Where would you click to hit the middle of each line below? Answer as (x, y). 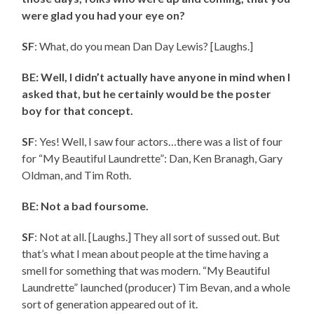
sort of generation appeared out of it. (110, 304)
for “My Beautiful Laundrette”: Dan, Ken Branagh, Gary (152, 158)
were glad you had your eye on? (104, 15)
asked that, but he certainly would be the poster (147, 94)
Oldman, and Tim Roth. (77, 175)
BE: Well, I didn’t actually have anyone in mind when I (156, 77)
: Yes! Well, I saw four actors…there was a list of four (159, 142)
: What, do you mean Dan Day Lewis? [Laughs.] (144, 46)
